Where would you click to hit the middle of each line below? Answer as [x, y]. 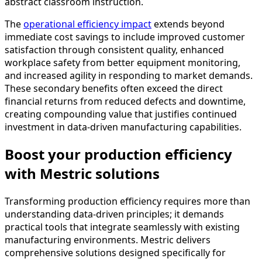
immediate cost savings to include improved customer [125, 37]
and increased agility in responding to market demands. [129, 75]
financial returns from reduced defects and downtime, [125, 101]
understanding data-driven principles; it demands [114, 214]
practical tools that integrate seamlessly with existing [122, 227]
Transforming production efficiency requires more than [127, 201]
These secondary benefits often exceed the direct [114, 88]
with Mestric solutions [82, 174]
